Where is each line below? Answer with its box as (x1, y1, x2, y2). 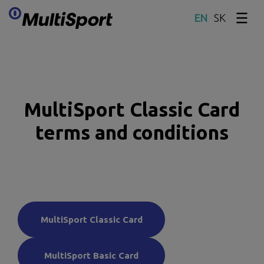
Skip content (54, 21, 110, 31)
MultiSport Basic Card (44, 250, 138, 260)
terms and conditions (35, 121, 229, 144)
